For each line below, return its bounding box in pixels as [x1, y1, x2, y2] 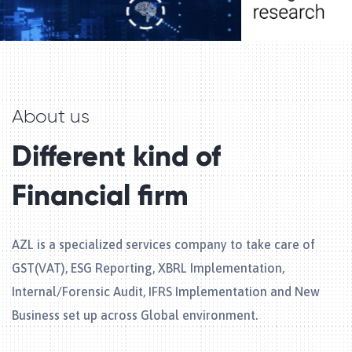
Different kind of [12, 144, 221, 172]
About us [12, 108, 90, 126]
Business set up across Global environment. [12, 308, 258, 322]
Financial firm [12, 183, 189, 211]
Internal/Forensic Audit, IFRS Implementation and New [12, 284, 320, 299]
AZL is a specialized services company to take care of [12, 237, 315, 251]
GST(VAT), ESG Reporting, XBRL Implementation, [12, 261, 284, 275]
